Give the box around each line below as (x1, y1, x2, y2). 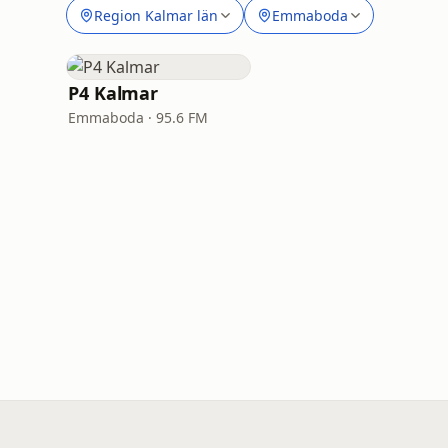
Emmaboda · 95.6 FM (68, 108, 208, 127)
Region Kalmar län (94, 5, 218, 25)
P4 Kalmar (68, 81, 159, 105)
